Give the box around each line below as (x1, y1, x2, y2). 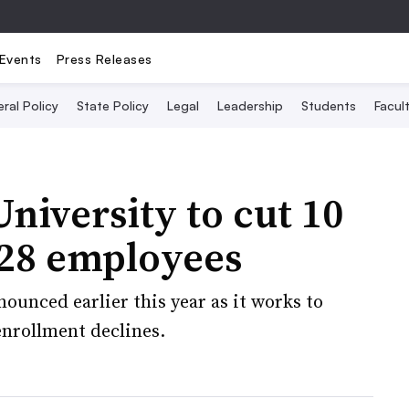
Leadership (217, 98, 283, 113)
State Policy (77, 98, 149, 113)
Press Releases (56, 50, 152, 67)
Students (301, 98, 356, 113)
